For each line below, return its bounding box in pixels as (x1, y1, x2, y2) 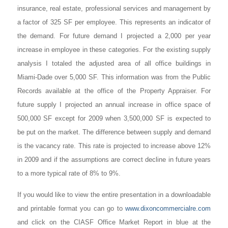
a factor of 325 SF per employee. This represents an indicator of (17, 18, 211, 26)
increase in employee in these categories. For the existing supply (17, 45, 211, 53)
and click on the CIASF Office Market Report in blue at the (17, 218, 211, 226)
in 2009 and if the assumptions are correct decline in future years (17, 155, 211, 163)
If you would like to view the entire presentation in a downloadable (17, 191, 211, 199)
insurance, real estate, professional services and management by (17, 4, 211, 12)
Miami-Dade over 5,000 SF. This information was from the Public (17, 73, 211, 81)
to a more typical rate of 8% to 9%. (17, 169, 121, 177)
